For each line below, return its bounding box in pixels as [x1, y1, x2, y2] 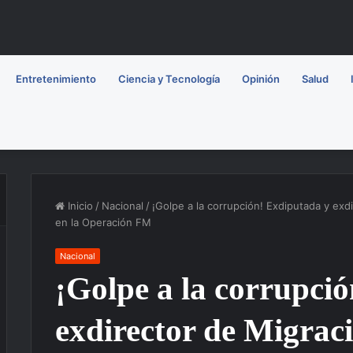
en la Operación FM [55, 216, 151, 229]
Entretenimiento [16, 72, 96, 86]
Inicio [65, 199, 93, 213]
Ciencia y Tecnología [118, 72, 220, 86]
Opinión [242, 72, 280, 86]
